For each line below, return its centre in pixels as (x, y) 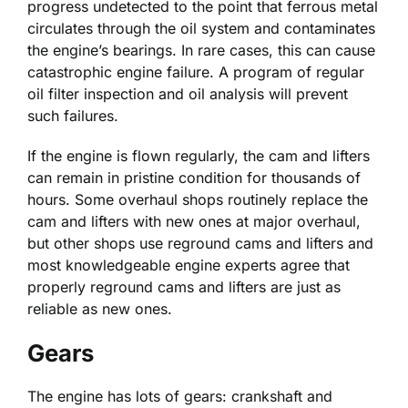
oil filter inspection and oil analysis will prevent (188, 94)
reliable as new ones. (100, 309)
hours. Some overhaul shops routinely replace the (198, 200)
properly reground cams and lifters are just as (184, 287)
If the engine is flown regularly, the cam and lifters (199, 156)
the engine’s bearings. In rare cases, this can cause (201, 51)
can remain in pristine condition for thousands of (194, 178)
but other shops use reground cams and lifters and (200, 244)
